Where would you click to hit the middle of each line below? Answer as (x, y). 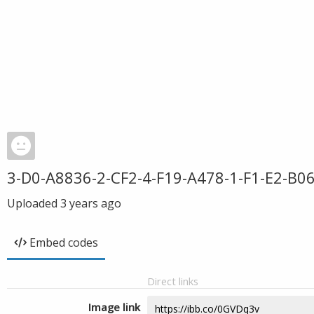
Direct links (173, 281)
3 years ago (91, 203)
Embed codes (64, 243)
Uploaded (34, 203)
